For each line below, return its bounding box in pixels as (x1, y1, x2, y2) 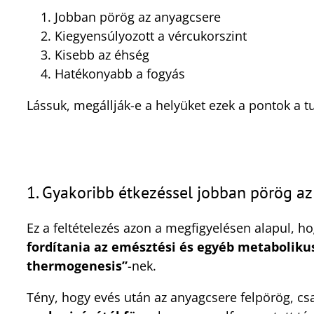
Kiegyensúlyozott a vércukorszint (55, 27, 247, 44)
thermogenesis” (27, 257, 128, 274)
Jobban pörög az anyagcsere (55, 8, 221, 25)
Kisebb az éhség (55, 46, 149, 63)
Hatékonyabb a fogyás (55, 64, 185, 82)
